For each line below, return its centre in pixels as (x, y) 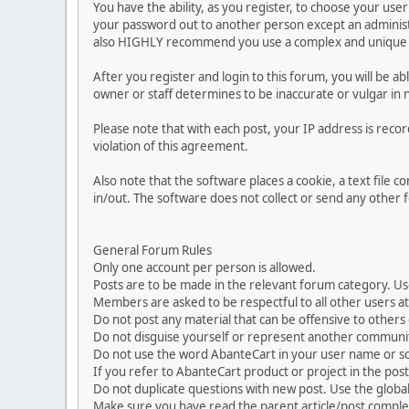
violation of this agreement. (171, 146)
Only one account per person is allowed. (204, 267)
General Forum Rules (152, 250)
